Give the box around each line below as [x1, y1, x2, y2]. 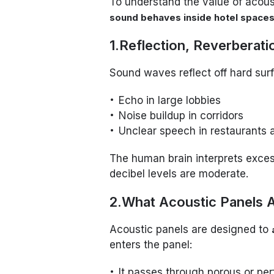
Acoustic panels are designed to [109, 223, 272, 236]
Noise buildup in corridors [119, 109, 244, 122]
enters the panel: [109, 239, 193, 251]
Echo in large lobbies [119, 94, 221, 107]
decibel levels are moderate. [109, 168, 249, 180]
